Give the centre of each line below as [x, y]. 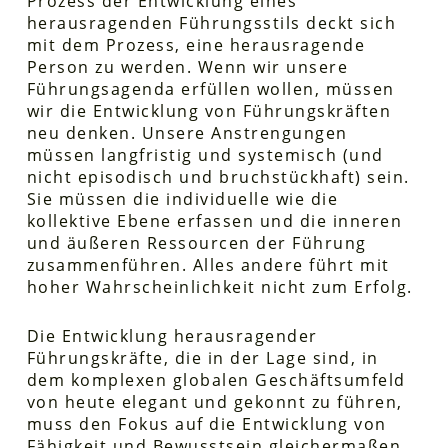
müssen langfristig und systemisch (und [205, 154]
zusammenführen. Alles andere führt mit [208, 264]
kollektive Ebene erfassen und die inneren [214, 220]
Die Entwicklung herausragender [172, 335]
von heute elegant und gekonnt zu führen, [214, 401]
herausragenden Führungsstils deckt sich [211, 22]
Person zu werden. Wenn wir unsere [187, 66]
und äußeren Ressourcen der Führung [196, 242]
